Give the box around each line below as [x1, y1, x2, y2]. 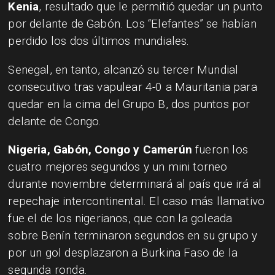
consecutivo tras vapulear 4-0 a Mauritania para [8, 79, 257, 94]
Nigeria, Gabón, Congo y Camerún [8, 142, 192, 157]
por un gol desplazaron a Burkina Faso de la [8, 246, 238, 260]
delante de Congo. [8, 114, 102, 128]
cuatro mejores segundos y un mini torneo [8, 160, 228, 174]
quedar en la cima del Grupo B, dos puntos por [8, 96, 250, 111]
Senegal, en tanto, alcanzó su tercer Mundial [8, 62, 239, 77]
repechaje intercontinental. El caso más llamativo [8, 194, 265, 209]
